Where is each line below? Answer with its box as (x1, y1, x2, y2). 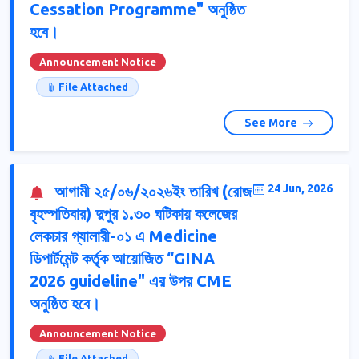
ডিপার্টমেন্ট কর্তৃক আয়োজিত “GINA (30, 249, 215, 268)
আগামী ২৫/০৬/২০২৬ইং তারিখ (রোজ (50, 182, 252, 201)
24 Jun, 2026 (268, 182, 333, 196)
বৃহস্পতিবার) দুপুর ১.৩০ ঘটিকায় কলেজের (30, 204, 237, 224)
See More (244, 115, 300, 129)
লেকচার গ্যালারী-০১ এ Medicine (30, 227, 217, 246)
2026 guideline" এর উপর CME (30, 272, 232, 291)
